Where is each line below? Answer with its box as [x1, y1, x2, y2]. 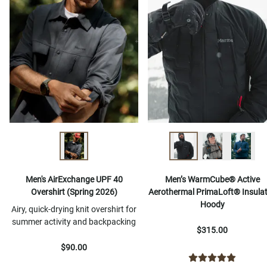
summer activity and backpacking [12, 217, 136, 227]
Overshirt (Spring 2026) [30, 187, 117, 197]
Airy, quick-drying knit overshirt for [11, 204, 136, 215]
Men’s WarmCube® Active [164, 175, 260, 185]
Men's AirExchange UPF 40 [25, 175, 123, 185]
